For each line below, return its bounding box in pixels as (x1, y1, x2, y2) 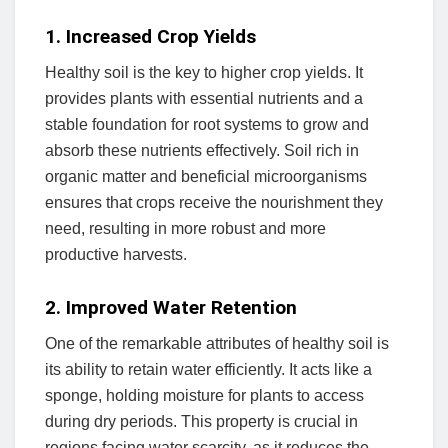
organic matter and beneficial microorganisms (45, 168, 367, 186)
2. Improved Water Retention (45, 295, 297, 319)
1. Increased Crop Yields (45, 24, 256, 48)
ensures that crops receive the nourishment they (45, 194, 383, 212)
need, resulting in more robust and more (45, 220, 326, 238)
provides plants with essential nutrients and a (45, 90, 363, 108)
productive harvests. (45, 246, 187, 264)
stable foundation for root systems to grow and (45, 116, 369, 134)
